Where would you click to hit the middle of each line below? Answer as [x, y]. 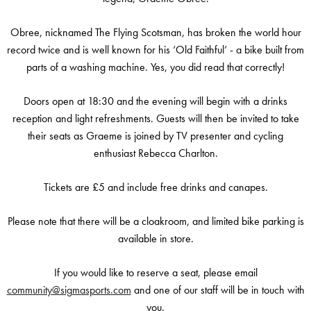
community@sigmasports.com [69, 290]
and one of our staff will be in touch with [218, 290]
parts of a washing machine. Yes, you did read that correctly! [155, 67]
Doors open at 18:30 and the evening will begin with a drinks [155, 101]
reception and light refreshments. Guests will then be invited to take [155, 118]
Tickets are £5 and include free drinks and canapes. [155, 187]
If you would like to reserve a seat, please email [155, 272]
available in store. [155, 238]
